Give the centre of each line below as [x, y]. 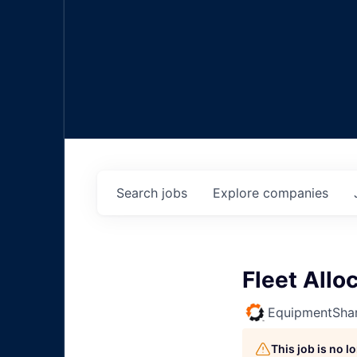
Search [139, 193]
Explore [238, 193]
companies [296, 193]
